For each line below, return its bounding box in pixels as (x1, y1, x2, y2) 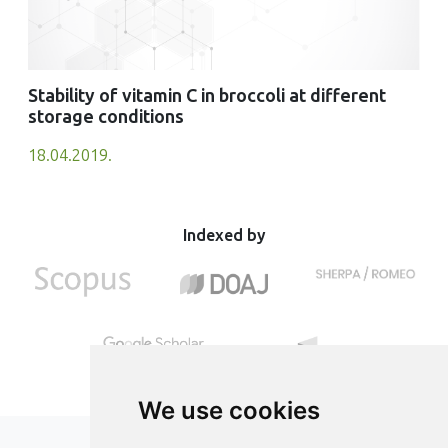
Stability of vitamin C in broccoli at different (28, 85, 386, 108)
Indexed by (182, 226, 266, 246)
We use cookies (137, 396, 320, 425)
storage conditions (28, 106, 184, 129)
